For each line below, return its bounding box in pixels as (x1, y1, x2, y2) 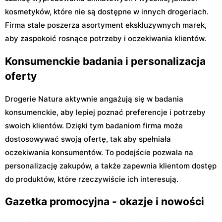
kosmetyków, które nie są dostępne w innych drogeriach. (5, 7, 209, 17)
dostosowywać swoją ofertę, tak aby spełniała (5, 134, 171, 144)
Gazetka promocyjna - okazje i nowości (5, 195, 204, 208)
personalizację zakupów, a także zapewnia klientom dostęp (5, 161, 217, 171)
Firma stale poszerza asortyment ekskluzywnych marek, (5, 20, 207, 30)
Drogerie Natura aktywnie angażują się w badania (5, 94, 183, 104)
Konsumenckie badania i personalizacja (5, 55, 206, 67)
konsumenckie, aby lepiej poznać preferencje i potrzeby (5, 108, 206, 117)
